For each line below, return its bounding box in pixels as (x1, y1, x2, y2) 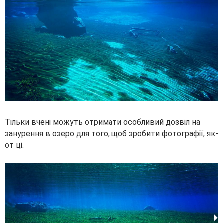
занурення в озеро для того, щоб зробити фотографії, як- (5, 129, 218, 139)
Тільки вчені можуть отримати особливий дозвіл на (5, 117, 200, 127)
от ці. (5, 140, 24, 150)
